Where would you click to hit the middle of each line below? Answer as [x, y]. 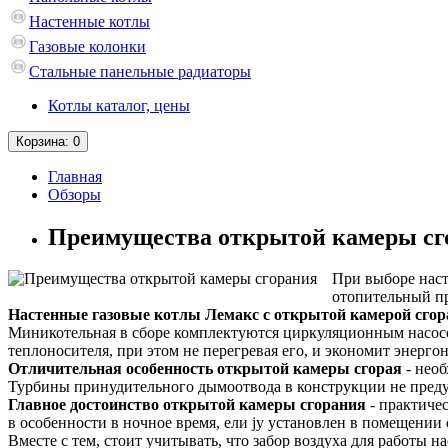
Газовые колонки [87, 46]
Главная [75, 176]
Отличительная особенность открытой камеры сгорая [205, 369]
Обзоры [74, 194]
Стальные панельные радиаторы [140, 71]
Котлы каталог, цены [119, 105]
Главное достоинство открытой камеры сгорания [187, 405]
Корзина [40, 141]
